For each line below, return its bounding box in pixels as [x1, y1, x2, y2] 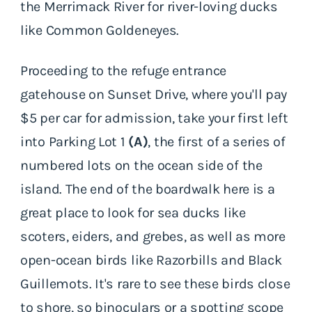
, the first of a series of [148, 133, 286, 150]
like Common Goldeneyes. [20, 22, 180, 38]
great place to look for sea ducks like [20, 204, 246, 221]
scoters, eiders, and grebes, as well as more [20, 228, 286, 244]
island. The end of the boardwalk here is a [20, 180, 275, 197]
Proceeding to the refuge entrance [20, 62, 227, 79]
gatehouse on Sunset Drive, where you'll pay [20, 86, 288, 102]
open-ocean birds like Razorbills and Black [20, 251, 282, 268]
